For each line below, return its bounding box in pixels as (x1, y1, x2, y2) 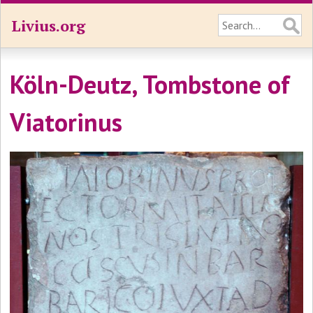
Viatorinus (10, 105, 123, 138)
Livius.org (11, 15, 85, 36)
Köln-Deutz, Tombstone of (10, 68, 291, 101)
